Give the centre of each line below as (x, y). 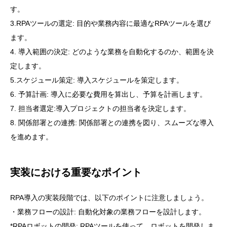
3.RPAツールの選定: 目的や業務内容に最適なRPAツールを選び (110, 24)
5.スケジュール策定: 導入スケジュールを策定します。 (97, 80)
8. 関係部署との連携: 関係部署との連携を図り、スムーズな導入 (112, 123)
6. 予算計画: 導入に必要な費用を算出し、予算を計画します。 (108, 94)
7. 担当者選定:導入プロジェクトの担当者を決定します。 (100, 109)
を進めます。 (31, 137)
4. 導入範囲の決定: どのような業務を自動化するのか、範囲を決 (112, 52)
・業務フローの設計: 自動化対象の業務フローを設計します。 (108, 212)
